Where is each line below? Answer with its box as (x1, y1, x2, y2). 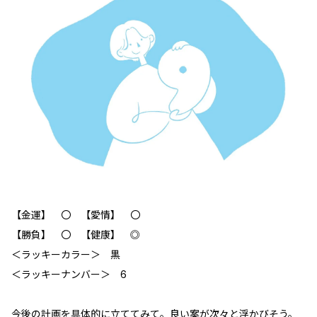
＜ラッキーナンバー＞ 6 (11, 267, 127, 280)
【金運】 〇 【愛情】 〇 (11, 208, 140, 221)
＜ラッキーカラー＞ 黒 (11, 248, 120, 260)
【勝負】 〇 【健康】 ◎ (11, 228, 140, 241)
